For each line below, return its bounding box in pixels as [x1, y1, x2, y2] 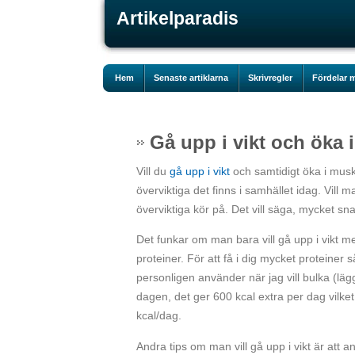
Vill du [136, 165, 170, 177]
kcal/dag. [136, 309, 181, 323]
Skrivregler [248, 73, 292, 82]
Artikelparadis [116, 8, 239, 29]
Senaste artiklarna [154, 73, 228, 82]
